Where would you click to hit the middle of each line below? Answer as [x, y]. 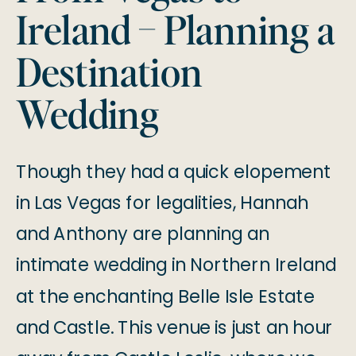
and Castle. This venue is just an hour [174, 328]
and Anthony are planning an [142, 234]
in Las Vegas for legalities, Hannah [162, 203]
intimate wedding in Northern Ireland [176, 265]
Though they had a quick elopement [174, 172]
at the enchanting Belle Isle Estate [165, 296]
